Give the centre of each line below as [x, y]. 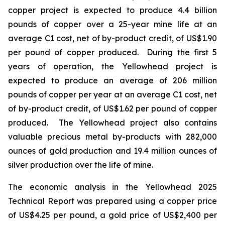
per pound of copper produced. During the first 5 [113, 52]
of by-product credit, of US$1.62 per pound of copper [113, 108]
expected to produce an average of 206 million [113, 80]
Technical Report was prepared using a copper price [113, 201]
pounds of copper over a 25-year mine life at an [113, 24]
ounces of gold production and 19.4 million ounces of [113, 151]
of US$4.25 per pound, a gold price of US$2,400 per [113, 215]
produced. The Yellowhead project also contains [113, 123]
